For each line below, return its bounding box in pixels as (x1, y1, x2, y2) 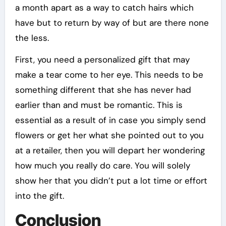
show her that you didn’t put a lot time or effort (15, 175, 207, 187)
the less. (15, 32, 49, 44)
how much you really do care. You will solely (15, 160, 190, 172)
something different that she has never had (15, 84, 191, 96)
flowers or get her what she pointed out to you (15, 130, 204, 141)
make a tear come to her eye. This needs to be (15, 69, 203, 81)
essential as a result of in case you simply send (15, 115, 206, 126)
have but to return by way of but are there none (15, 17, 209, 29)
